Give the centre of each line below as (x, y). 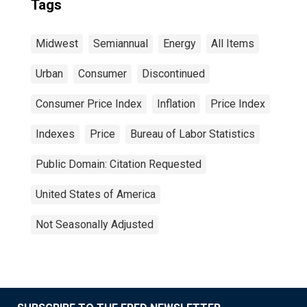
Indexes (55, 134)
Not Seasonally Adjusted (95, 224)
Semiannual (121, 44)
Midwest (57, 44)
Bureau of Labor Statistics (193, 134)
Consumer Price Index (89, 104)
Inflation (176, 104)
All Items (233, 44)
